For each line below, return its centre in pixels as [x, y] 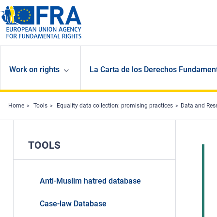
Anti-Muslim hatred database [90, 181]
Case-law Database [73, 204]
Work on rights [35, 70]
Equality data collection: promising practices [115, 106]
